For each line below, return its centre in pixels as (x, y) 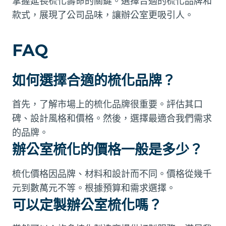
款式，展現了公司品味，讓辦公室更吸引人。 (103, 15)
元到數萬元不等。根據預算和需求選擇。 (94, 188)
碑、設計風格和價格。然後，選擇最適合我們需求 (112, 119)
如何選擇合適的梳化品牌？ (94, 80)
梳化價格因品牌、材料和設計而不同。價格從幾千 (112, 174)
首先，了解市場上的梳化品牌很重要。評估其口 (107, 104)
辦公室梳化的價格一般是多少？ (107, 150)
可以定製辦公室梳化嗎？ (87, 205)
